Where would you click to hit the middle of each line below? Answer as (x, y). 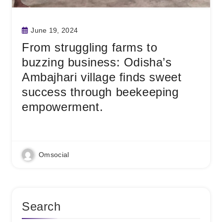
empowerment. (63, 107)
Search (41, 206)
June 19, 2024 (55, 30)
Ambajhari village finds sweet (102, 77)
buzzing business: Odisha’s (97, 62)
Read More (39, 126)
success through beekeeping (100, 92)
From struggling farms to (90, 47)
